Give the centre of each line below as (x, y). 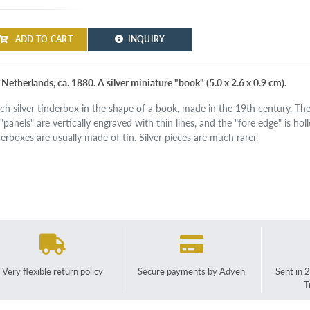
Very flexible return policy (53, 271)
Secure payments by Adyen (192, 271)
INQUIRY (146, 39)
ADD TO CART (43, 39)
